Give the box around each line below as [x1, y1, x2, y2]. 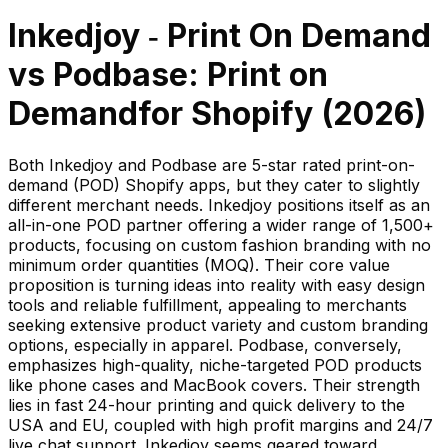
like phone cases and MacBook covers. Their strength [8, 374, 420, 395]
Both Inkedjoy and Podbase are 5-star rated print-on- [8, 154, 415, 175]
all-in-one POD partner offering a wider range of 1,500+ [8, 214, 434, 235]
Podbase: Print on [53, 55, 328, 95]
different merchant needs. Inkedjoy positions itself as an [8, 194, 430, 215]
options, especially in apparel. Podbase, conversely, [8, 334, 402, 355]
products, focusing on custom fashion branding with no [8, 234, 431, 255]
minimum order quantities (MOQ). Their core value [8, 254, 390, 275]
